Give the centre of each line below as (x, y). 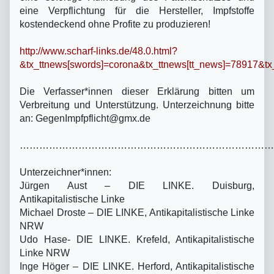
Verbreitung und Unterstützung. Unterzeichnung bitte (137, 105)
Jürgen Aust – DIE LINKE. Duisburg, (137, 185)
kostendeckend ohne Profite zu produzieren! (115, 24)
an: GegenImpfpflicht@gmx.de (85, 118)
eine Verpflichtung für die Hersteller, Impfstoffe (137, 10)
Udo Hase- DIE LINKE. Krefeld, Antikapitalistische (137, 239)
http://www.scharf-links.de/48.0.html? (98, 51)
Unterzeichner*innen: (65, 172)
